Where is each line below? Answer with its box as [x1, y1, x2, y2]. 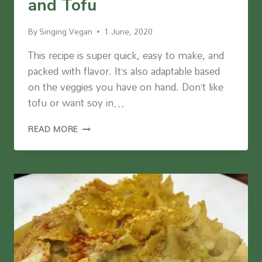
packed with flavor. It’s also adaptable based [28, 61, 220, 81]
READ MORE [28, 121, 79, 137]
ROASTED [78, 130, 118, 147]
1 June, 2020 [104, 23, 153, 40]
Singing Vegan [39, 23, 93, 40]
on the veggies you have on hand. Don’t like [28, 77, 223, 97]
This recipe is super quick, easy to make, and [28, 46, 224, 65]
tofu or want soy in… [28, 93, 124, 113]
